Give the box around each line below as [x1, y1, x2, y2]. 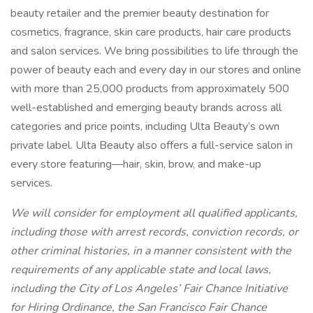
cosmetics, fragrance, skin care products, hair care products [10, 24, 291, 40]
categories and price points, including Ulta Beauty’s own [10, 119, 279, 134]
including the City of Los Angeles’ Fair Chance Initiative [10, 281, 288, 296]
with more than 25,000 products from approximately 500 [10, 81, 289, 96]
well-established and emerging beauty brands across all [10, 100, 282, 115]
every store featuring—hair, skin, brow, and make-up [10, 156, 261, 172]
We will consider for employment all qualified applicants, [10, 205, 298, 221]
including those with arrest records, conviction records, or [10, 224, 298, 240]
